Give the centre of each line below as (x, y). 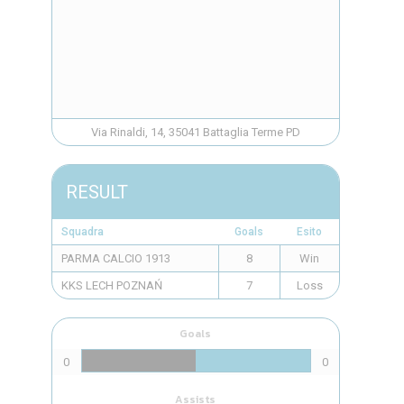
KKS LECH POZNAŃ (111, 285)
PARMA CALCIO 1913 (115, 258)
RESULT (96, 192)
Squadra (82, 232)
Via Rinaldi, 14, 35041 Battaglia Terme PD (195, 132)
